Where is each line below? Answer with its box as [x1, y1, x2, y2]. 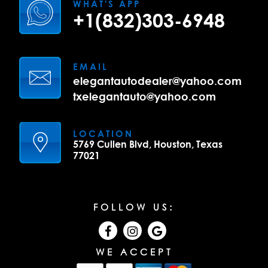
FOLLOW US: [93, 201, 175, 212]
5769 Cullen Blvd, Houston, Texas [72, 138, 223, 150]
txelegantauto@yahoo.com [72, 89, 216, 103]
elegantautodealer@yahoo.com [72, 74, 242, 87]
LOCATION [72, 127, 133, 139]
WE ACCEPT [95, 246, 173, 257]
